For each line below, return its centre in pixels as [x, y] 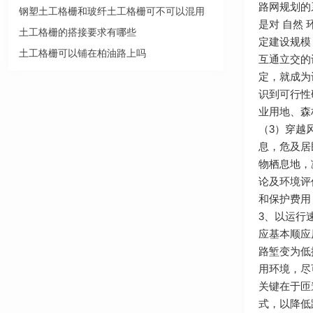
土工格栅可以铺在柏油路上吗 [82, 53]
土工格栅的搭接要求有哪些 [78, 32]
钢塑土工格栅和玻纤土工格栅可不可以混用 [112, 12]
